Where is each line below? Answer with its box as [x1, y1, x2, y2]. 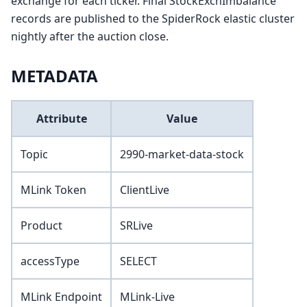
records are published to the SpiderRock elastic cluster [11, 11, 295, 27]
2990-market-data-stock [120, 147, 244, 162]
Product [21, 218, 62, 234]
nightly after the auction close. [11, 29, 169, 45]
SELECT [120, 254, 157, 269]
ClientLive [120, 182, 169, 198]
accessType [21, 254, 79, 269]
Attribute [36, 111, 87, 127]
